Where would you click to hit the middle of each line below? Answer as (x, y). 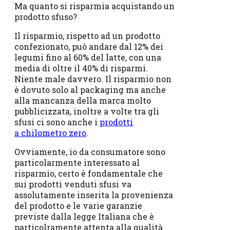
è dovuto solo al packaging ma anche (90, 89)
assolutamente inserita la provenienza (94, 195)
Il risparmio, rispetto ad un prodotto (87, 35)
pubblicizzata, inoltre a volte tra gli (88, 111)
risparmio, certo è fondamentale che (89, 173)
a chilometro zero (50, 132)
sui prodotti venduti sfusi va (73, 184)
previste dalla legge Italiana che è (84, 216)
